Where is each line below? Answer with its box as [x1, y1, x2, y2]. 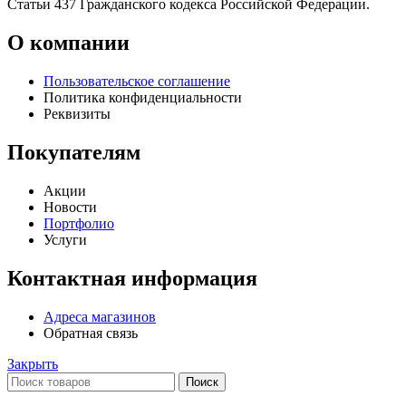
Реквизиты [43, 105, 111, 121]
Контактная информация [7, 266, 257, 290]
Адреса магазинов [43, 308, 156, 324]
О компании [7, 31, 130, 55]
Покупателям [7, 140, 140, 164]
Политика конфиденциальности [43, 89, 242, 105]
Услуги [43, 231, 87, 247]
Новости [43, 198, 97, 215]
